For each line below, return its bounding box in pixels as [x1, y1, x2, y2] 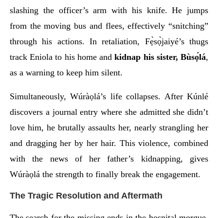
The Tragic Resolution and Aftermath [10, 190, 163, 200]
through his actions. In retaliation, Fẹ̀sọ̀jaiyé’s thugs [10, 36, 208, 46]
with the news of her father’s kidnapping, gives [10, 153, 208, 163]
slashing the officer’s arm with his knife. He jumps [10, 5, 208, 15]
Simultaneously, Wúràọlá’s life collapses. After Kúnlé [10, 91, 208, 101]
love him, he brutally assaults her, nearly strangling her [10, 122, 208, 132]
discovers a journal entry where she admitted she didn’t [10, 107, 208, 117]
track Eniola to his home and [10, 52, 115, 62]
